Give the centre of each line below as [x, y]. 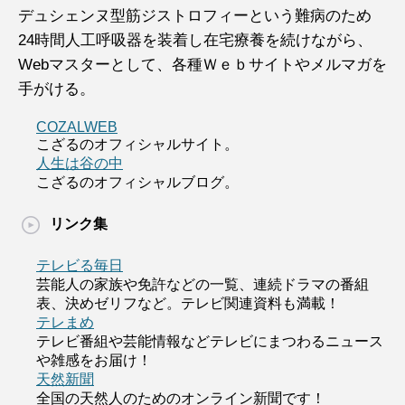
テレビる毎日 [80, 265]
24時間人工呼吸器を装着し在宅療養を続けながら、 [195, 40]
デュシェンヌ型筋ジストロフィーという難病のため [195, 16]
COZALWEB [77, 127]
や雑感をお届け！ [94, 360]
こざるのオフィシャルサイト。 [137, 144]
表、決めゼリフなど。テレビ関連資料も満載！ [188, 303]
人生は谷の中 [80, 163]
